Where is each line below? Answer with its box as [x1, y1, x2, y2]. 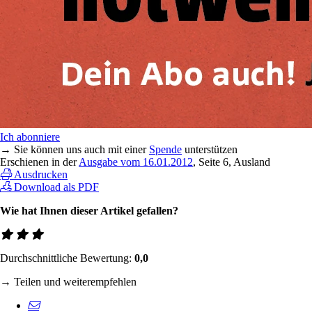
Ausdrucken [14, 168, 68, 180]
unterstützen [182, 143, 237, 155]
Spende [149, 143, 182, 155]
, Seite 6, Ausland [193, 155, 270, 168]
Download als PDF [14, 180, 99, 193]
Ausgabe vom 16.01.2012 [79, 155, 193, 168]
